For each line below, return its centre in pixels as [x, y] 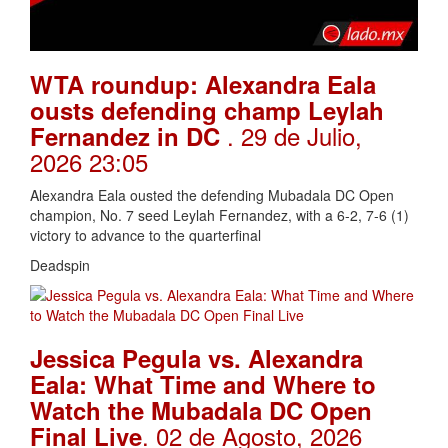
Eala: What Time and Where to [203, 383]
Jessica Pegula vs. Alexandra [196, 357]
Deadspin [60, 264]
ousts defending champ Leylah [207, 109]
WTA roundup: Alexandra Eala [203, 83]
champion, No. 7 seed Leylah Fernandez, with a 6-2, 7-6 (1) [219, 214]
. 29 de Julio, [294, 135]
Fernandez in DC [128, 135]
